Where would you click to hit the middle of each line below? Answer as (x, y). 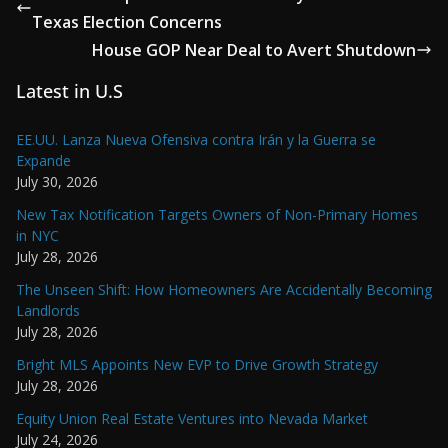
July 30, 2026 (57, 181)
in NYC (37, 235)
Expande (43, 160)
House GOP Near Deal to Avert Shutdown (254, 49)
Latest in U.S (69, 90)
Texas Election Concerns (127, 21)
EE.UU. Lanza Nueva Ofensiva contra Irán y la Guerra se (196, 139)
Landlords (48, 310)
